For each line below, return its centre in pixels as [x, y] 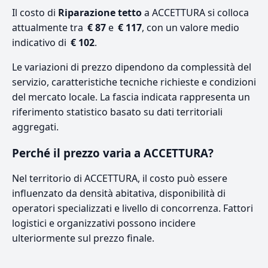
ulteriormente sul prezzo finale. [83, 238]
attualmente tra [49, 27]
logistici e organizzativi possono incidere [104, 223]
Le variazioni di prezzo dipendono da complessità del [132, 67]
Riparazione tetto [100, 12]
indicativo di [40, 42]
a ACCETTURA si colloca [195, 12]
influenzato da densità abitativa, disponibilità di [119, 193]
